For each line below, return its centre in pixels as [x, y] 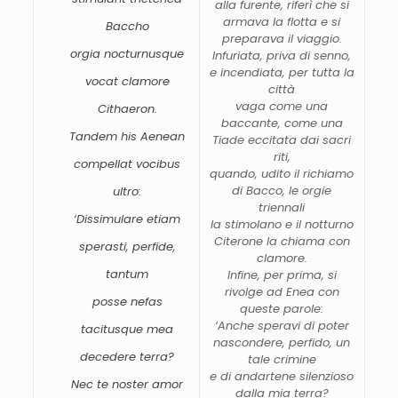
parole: [304, 308]
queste [262, 308]
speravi [280, 325]
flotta [304, 21]
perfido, [313, 342]
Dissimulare [112, 219]
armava [248, 21]
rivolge [245, 291]
